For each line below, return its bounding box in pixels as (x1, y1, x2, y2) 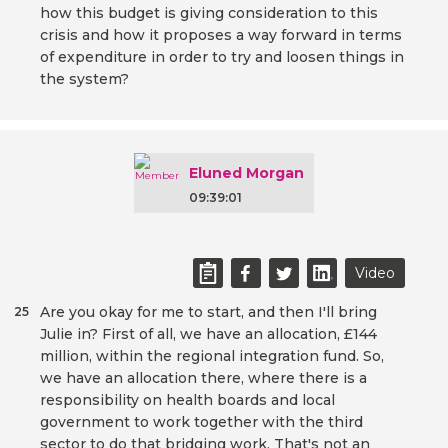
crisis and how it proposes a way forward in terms (40, 26, 402, 45)
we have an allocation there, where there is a (40, 369, 367, 388)
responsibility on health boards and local (40, 391, 335, 410)
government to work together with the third (40, 413, 363, 432)
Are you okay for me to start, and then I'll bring (40, 303, 377, 322)
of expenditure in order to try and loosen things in (40, 48, 404, 67)
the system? (40, 70, 129, 89)
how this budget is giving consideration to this (40, 4, 378, 23)
